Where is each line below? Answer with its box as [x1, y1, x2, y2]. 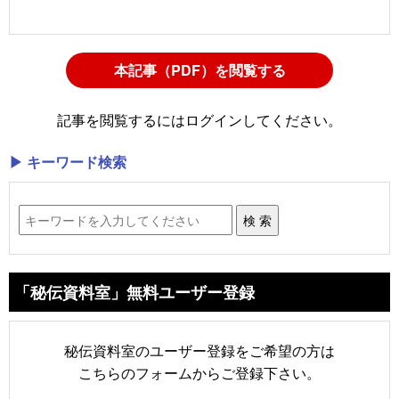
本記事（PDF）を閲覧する [113, 60, 286, 81]
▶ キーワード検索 [9, 151, 126, 172]
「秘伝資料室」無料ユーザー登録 [14, 280, 255, 304]
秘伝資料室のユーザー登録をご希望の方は [64, 339, 335, 361]
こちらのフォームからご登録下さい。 [78, 362, 321, 383]
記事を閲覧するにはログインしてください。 [57, 109, 342, 130]
